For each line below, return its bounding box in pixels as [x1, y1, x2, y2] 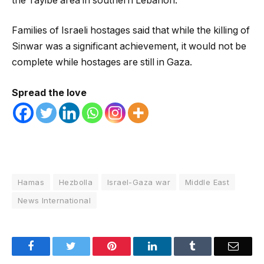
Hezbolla [58, 177, 93, 187]
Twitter [75, 240, 107, 252]
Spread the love [12, 87, 87, 99]
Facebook [33, 240, 75, 252]
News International [18, 196, 91, 206]
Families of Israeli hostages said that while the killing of [12, 25, 250, 37]
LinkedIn [156, 240, 195, 252]
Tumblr [195, 240, 227, 252]
